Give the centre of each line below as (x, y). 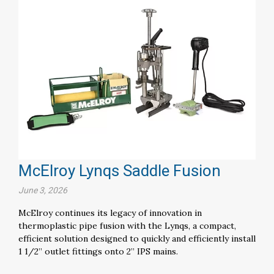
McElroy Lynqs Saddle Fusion (120, 170)
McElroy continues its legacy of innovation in (110, 213)
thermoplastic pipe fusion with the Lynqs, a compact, (127, 225)
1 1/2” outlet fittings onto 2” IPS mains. (99, 251)
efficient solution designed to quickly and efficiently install (137, 238)
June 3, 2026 (43, 190)
